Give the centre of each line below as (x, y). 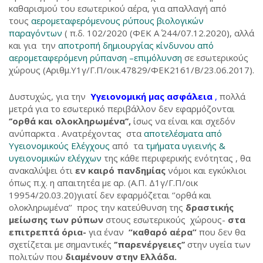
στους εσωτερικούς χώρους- (166, 220)
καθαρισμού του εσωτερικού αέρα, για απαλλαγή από (118, 8)
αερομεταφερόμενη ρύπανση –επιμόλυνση (97, 58)
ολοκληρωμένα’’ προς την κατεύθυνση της (97, 207)
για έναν (107, 232)
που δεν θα (221, 232)
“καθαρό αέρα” (163, 232)
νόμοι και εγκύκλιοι (206, 170)
